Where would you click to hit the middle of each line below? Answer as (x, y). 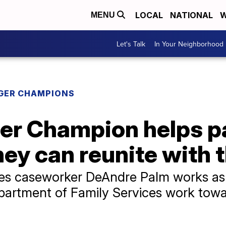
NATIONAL (191, 15)
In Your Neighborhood (189, 44)
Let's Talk (131, 44)
